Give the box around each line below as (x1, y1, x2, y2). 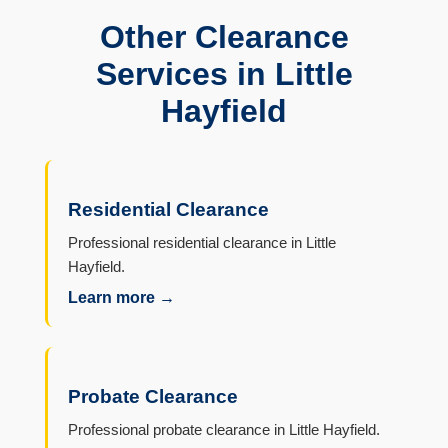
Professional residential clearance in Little (67, 234, 336, 252)
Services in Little (95, 55, 353, 92)
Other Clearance (99, 18, 349, 55)
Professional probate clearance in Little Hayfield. (67, 421, 380, 439)
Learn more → (67, 289, 175, 307)
